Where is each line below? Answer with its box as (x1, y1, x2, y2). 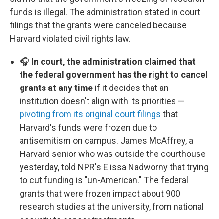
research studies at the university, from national (20, 201, 204, 212)
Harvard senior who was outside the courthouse (20, 149, 206, 159)
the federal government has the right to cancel (20, 69, 208, 80)
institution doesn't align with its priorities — (20, 96, 185, 106)
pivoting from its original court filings (20, 109, 161, 119)
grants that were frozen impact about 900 (20, 188, 180, 198)
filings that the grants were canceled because (10, 20, 187, 30)
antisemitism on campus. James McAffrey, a (20, 135, 193, 146)
